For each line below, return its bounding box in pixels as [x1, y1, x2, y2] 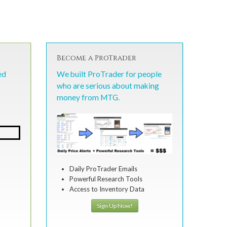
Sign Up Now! [96, 202, 133, 209]
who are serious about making [57, 81, 159, 91]
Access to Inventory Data [69, 185, 144, 193]
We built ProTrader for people [57, 69, 162, 79]
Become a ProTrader [57, 53, 136, 63]
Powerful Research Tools [69, 175, 142, 183]
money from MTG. [57, 93, 120, 102]
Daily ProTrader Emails [69, 165, 137, 173]
